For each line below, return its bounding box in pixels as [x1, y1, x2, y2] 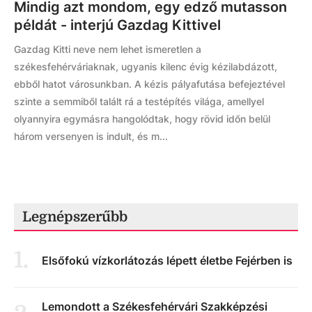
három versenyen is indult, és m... [14, 130, 168, 142]
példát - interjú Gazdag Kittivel [14, 17, 221, 33]
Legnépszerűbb [22, 209, 127, 225]
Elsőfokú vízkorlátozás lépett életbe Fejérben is [42, 253, 292, 267]
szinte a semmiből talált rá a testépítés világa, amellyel [14, 95, 264, 107]
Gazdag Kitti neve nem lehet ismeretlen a [14, 43, 201, 55]
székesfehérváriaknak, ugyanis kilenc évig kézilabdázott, [14, 61, 277, 72]
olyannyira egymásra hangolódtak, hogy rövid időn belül [14, 113, 270, 125]
